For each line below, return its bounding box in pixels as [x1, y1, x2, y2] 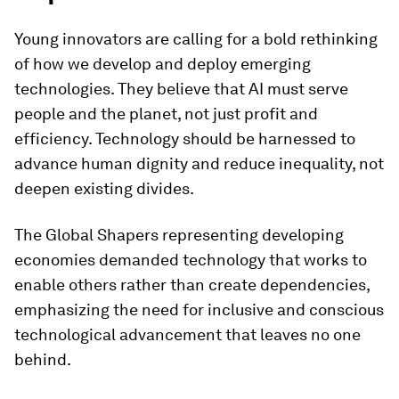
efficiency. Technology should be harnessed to [14, 128, 355, 148]
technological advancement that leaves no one [14, 324, 361, 344]
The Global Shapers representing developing [14, 224, 344, 244]
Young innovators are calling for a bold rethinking [14, 28, 378, 48]
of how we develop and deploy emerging [14, 53, 311, 73]
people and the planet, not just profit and [14, 103, 318, 123]
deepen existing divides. [14, 178, 194, 198]
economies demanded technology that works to [14, 249, 367, 269]
